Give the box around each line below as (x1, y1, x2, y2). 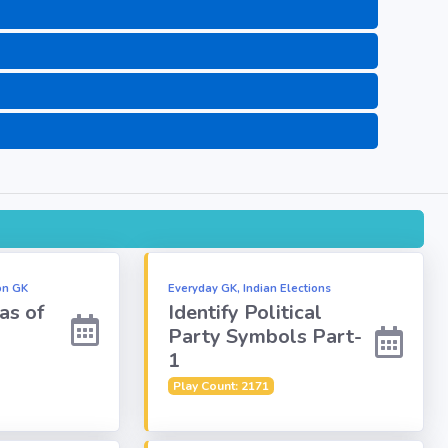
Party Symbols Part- (168, 322, 362, 350)
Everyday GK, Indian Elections (168, 280, 331, 296)
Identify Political (168, 298, 322, 326)
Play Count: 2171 (172, 377, 269, 394)
